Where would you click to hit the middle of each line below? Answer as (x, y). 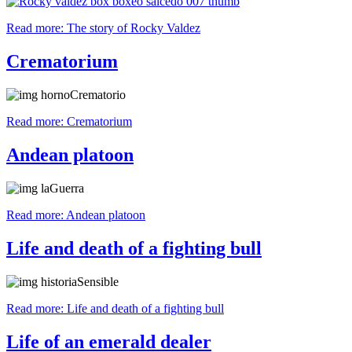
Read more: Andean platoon (76, 215)
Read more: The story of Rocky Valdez (103, 28)
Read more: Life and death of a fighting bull (115, 308)
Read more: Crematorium (69, 122)
